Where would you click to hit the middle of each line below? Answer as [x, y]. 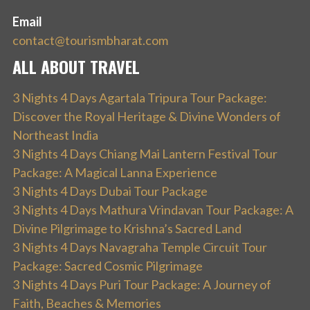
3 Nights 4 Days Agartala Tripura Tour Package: [140, 97]
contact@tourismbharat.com [90, 40]
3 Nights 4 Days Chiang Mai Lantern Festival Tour [145, 153]
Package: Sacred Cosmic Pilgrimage [108, 265]
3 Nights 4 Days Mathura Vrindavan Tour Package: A [153, 209]
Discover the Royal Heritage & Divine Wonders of [147, 116]
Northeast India [55, 135]
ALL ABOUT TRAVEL [76, 66]
